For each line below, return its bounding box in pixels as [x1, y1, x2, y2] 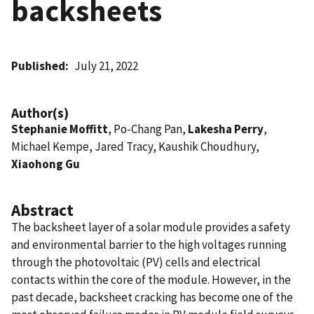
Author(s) [11, 104, 69, 121]
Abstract [11, 199, 74, 220]
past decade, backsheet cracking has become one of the [11, 289, 293, 305]
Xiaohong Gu [11, 156, 80, 172]
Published [11, 57, 65, 74]
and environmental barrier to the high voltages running [11, 236, 287, 252]
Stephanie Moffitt [11, 121, 108, 137]
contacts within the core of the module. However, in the [11, 271, 291, 287]
